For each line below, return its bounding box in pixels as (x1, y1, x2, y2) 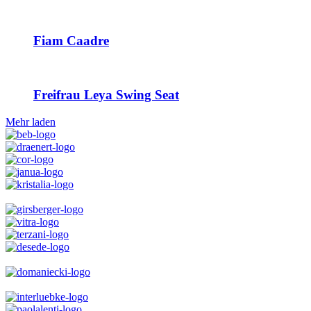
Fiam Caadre (33, 33, 109, 49)
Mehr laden (6, 115, 56, 128)
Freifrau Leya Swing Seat (33, 87, 179, 102)
